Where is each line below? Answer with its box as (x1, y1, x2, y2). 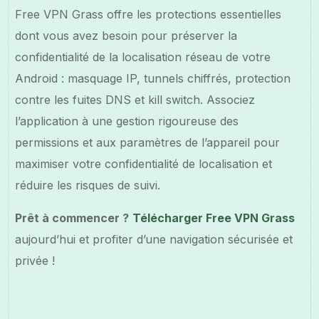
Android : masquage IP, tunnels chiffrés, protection (15, 70, 291, 85)
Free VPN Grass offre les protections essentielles (15, 6, 282, 21)
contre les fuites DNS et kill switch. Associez (15, 92, 256, 107)
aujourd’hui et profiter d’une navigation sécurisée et (15, 231, 293, 246)
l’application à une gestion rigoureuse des (15, 113, 239, 128)
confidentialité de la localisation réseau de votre (15, 49, 271, 64)
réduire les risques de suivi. (15, 177, 161, 192)
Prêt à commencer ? (15, 210, 130, 225)
